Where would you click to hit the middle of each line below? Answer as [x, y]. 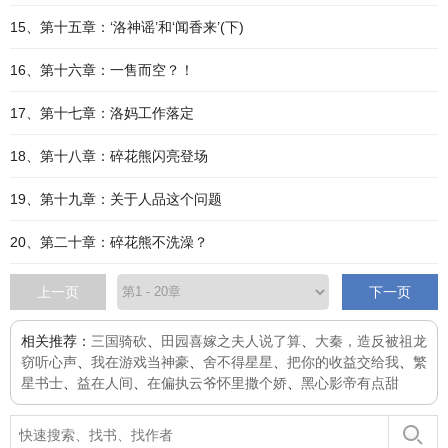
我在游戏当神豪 [140, 362]
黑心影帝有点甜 [350, 383]
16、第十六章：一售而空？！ [102, 70]
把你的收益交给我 [343, 362]
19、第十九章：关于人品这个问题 [116, 199]
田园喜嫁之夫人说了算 [231, 341]
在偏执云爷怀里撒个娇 [217, 383]
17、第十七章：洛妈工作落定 [102, 113]
